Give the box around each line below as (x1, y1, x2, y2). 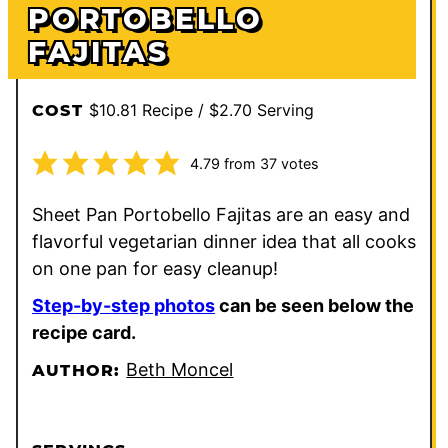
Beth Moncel (126, 359, 234, 381)
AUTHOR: (32, 361, 127, 381)
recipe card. (32, 322, 136, 344)
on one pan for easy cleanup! (32, 258, 278, 280)
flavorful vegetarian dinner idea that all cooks (32, 231, 416, 253)
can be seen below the (215, 295, 414, 317)
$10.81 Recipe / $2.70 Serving (88, 100, 314, 121)
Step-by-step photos (32, 295, 215, 317)
